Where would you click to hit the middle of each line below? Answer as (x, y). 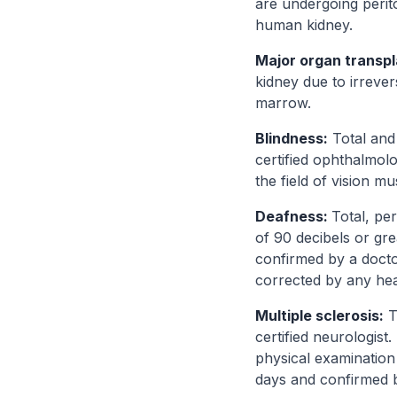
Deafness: (293, 216)
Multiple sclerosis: (319, 315)
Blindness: (292, 138)
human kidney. (304, 25)
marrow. (283, 103)
